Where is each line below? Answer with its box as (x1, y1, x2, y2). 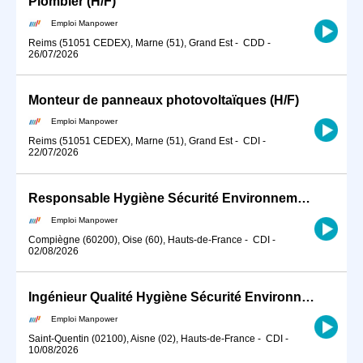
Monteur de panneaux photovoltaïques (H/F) (28, 92, 299, 107)
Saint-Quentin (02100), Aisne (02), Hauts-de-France (28, 332, 255, 344)
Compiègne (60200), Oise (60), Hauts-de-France (28, 234, 242, 246)
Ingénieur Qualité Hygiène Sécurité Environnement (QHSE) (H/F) (301, 290, 314, 305)
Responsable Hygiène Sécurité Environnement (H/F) (297, 191, 310, 206)
